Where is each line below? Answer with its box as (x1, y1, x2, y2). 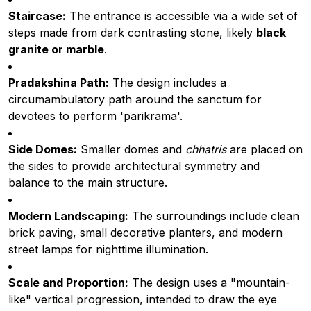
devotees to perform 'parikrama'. (8, 108, 183, 123)
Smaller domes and (77, 142, 185, 156)
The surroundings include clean (128, 208, 299, 223)
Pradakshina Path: (8, 75, 109, 90)
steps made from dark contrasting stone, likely (8, 25, 256, 40)
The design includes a (109, 75, 226, 90)
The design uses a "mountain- (128, 275, 290, 289)
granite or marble (8, 42, 104, 56)
